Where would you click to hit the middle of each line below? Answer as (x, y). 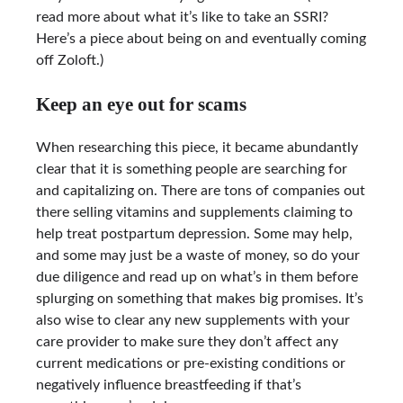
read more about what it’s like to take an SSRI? (182, 18)
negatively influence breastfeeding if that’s (169, 385)
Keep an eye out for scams (141, 104)
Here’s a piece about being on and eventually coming (201, 39)
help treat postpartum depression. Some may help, (194, 234)
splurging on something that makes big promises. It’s (200, 299)
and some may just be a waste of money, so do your (198, 256)
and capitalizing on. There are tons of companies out (201, 191)
